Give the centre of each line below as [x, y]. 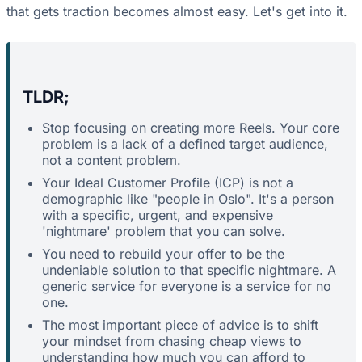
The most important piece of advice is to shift [180, 325]
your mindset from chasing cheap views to [172, 341]
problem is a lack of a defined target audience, [185, 144]
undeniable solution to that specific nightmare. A [189, 270]
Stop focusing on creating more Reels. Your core [191, 128]
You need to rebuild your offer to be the [163, 254]
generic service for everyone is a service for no [187, 286]
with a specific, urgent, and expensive [158, 215]
